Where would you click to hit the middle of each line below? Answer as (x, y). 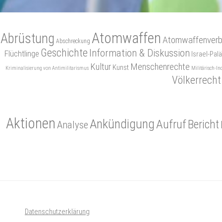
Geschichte (64, 53)
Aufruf (171, 124)
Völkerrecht (196, 80)
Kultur (100, 66)
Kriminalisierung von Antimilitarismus (47, 68)
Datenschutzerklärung (57, 211)
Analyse (73, 125)
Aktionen (31, 123)
